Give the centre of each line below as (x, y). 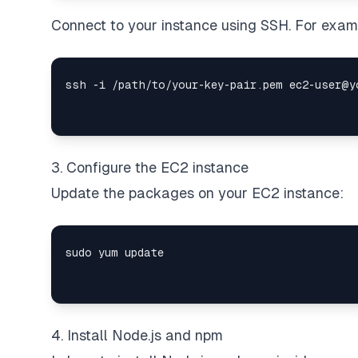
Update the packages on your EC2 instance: (197, 193)
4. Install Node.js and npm (137, 335)
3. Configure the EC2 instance (150, 167)
